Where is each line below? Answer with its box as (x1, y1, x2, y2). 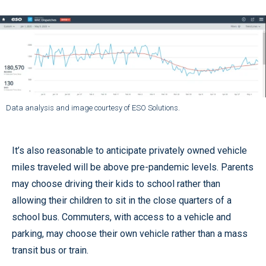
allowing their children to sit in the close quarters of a (12, 194, 232, 206)
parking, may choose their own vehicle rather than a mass (12, 227, 248, 239)
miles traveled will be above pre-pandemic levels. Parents (12, 161, 254, 173)
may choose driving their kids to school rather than (12, 178, 220, 189)
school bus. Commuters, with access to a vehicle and (12, 211, 231, 223)
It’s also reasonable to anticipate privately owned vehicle (12, 144, 247, 156)
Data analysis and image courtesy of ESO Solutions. (6, 103, 180, 112)
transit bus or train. (12, 244, 88, 256)
